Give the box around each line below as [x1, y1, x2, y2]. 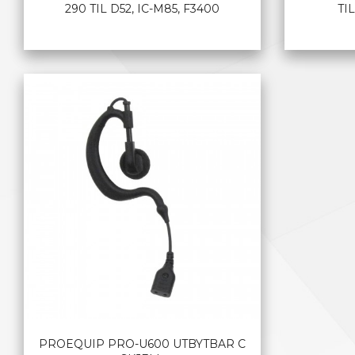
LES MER [120, 74, 165, 86]
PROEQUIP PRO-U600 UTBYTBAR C [38, 337, 246, 352]
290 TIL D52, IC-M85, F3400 [64, 2, 219, 17]
